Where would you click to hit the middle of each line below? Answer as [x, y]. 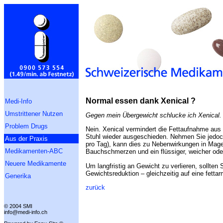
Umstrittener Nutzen [34, 114]
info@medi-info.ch [26, 212]
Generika [18, 176]
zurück [95, 187]
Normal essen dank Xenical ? [141, 101]
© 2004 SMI [18, 206]
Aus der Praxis [26, 139]
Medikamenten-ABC [34, 151]
